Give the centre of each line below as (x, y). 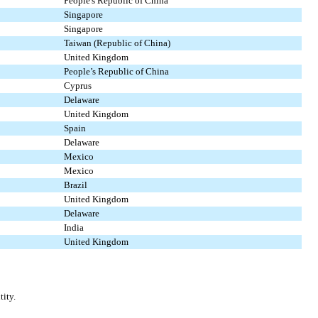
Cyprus (78, 86)
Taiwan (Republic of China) (117, 43)
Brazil (76, 185)
